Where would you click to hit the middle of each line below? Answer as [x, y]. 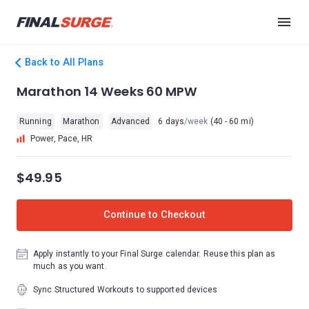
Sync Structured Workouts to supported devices [126, 290]
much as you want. [70, 266]
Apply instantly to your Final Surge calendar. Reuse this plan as [154, 254]
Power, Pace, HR [62, 139]
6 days [171, 121]
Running [36, 121]
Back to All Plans [64, 62]
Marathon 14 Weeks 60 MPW [107, 91]
